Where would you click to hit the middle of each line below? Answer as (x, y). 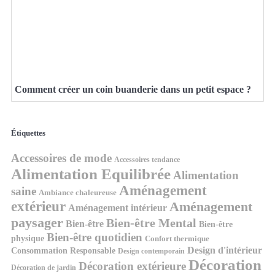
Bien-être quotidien (95, 237)
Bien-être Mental (151, 223)
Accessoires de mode (61, 158)
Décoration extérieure (132, 266)
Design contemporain (151, 251)
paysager (37, 222)
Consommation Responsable (63, 250)
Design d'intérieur (225, 250)
